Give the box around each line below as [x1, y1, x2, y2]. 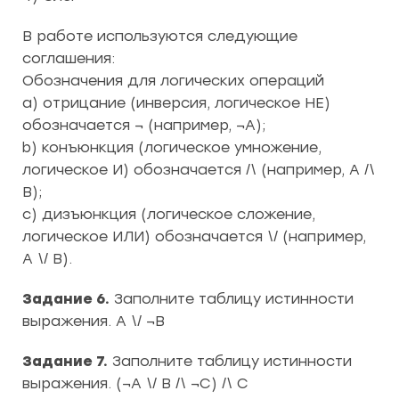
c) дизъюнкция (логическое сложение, [22, 206, 315, 223]
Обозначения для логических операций [22, 72, 324, 89]
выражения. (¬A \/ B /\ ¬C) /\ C [22, 375, 248, 392]
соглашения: [22, 50, 115, 67]
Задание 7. [22, 353, 108, 370]
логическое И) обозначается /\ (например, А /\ [22, 161, 375, 178]
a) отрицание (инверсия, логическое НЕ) [22, 94, 330, 111]
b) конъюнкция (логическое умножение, [22, 139, 322, 156]
